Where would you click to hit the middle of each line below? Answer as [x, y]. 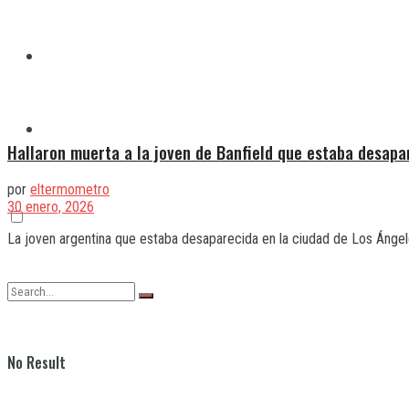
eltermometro [70, 190]
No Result [37, 362]
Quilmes [68, 56]
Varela [63, 129]
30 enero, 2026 [51, 207]
